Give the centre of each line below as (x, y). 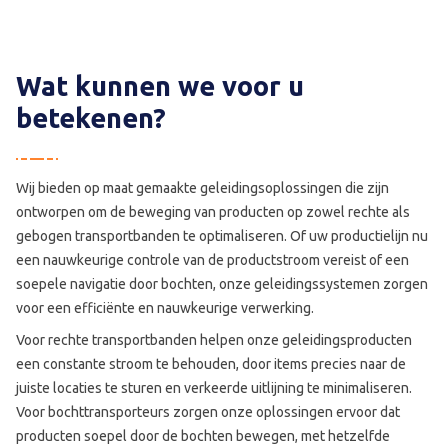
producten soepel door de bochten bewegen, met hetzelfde (203, 436)
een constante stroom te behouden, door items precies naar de (211, 364)
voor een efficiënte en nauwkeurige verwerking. (165, 308)
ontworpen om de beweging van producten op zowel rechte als (213, 212)
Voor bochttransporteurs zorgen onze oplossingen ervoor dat (208, 412)
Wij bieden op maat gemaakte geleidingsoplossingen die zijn (202, 188)
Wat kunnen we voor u (160, 86)
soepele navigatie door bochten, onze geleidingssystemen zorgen (222, 284)
